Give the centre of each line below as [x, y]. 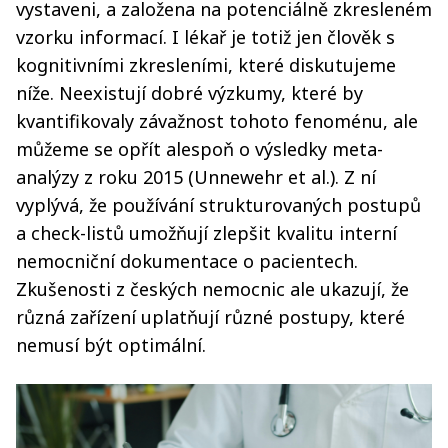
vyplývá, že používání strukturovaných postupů [218, 205]
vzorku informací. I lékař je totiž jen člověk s [205, 37]
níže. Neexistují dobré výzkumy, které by [189, 93]
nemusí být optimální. [111, 345]
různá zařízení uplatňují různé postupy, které [210, 317]
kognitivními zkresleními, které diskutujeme [206, 65]
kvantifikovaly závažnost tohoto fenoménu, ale [217, 121]
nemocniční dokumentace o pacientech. [187, 261]
